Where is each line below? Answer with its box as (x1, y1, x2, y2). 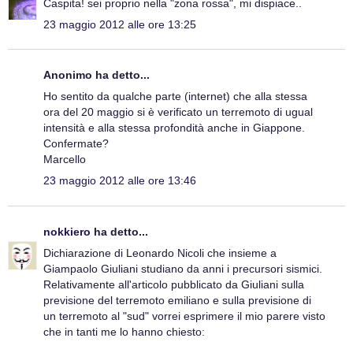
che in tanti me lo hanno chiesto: (43, 325, 205, 338)
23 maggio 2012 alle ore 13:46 (43, 174, 196, 188)
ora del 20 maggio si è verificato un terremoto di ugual (43, 106, 313, 119)
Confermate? (43, 137, 109, 150)
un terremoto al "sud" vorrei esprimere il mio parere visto (43, 309, 325, 322)
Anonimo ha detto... (43, 69, 150, 82)
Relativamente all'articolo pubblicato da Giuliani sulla (43, 277, 304, 291)
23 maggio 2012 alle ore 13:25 (43, 17, 196, 31)
